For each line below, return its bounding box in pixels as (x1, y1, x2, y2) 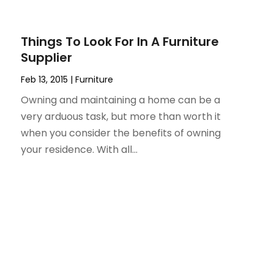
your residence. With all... (21, 142, 138, 157)
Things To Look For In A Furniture (21, 32, 220, 50)
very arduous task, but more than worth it (21, 109, 221, 124)
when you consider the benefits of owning (21, 125, 221, 140)
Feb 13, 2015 (21, 73, 68, 86)
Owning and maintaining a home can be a (21, 92, 221, 107)
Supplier (21, 48, 73, 66)
